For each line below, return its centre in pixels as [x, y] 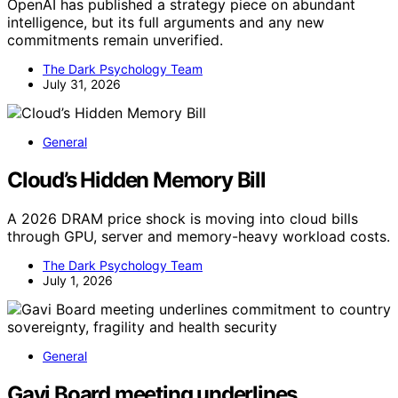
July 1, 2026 [78, 281]
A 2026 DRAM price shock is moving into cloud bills [183, 219]
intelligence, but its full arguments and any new [166, 22]
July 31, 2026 [82, 84]
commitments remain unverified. [115, 40]
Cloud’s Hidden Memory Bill [136, 179]
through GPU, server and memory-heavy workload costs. [199, 237]
